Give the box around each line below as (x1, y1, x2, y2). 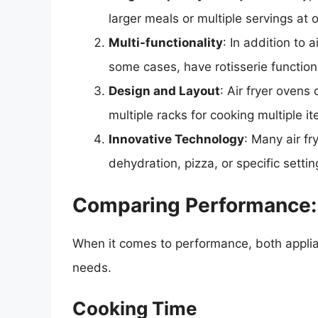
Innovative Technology (109, 132, 244, 147)
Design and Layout (109, 84, 220, 99)
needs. (72, 260, 111, 275)
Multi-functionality (109, 35, 223, 50)
